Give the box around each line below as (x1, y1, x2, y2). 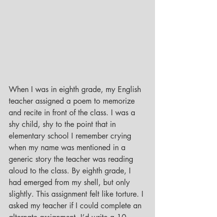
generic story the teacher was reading (9, 154, 136, 165)
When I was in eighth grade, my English (9, 84, 143, 95)
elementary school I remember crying (9, 131, 134, 141)
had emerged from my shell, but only (9, 177, 132, 188)
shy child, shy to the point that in (9, 119, 118, 130)
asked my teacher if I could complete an (9, 201, 144, 211)
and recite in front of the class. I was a (9, 108, 138, 118)
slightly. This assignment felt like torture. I (9, 189, 146, 200)
